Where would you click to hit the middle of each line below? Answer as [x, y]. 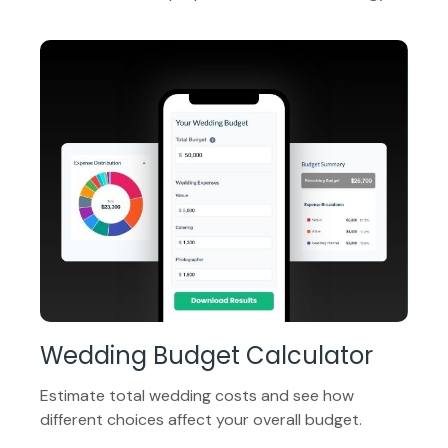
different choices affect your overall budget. [201, 419]
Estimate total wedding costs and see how [197, 395]
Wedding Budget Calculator [206, 355]
